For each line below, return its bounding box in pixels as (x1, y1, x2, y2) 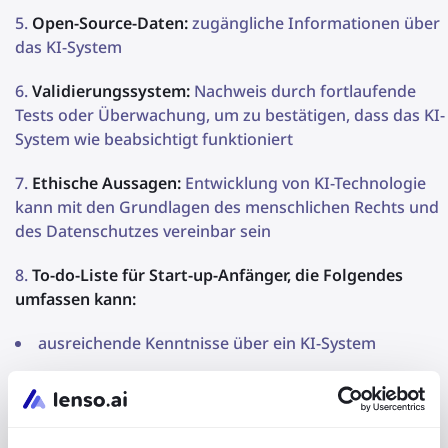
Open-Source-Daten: (32, 11, 188, 34)
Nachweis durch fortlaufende (190, 79, 416, 102)
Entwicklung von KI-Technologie (181, 171, 426, 194)
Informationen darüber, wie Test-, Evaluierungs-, (38, 375, 402, 398)
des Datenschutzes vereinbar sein (15, 219, 271, 242)
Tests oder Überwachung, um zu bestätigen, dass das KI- (15, 103, 445, 126)
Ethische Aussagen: (32, 171, 181, 194)
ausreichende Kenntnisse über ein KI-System (38, 331, 376, 354)
